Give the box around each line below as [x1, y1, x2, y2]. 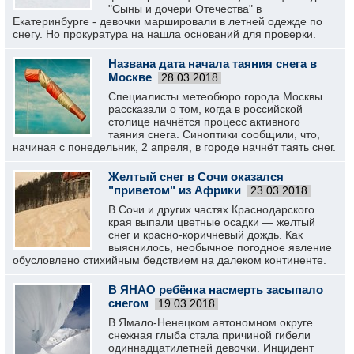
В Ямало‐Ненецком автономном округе [108, 316, 313, 329]
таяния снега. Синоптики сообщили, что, [108, 128, 320, 141]
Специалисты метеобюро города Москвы [108, 90, 322, 103]
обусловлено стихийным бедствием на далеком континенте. [13, 254, 326, 266]
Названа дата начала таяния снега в [108, 57, 317, 70]
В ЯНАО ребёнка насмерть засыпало [108, 283, 323, 296]
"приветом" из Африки [108, 183, 241, 197]
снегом [108, 296, 149, 310]
